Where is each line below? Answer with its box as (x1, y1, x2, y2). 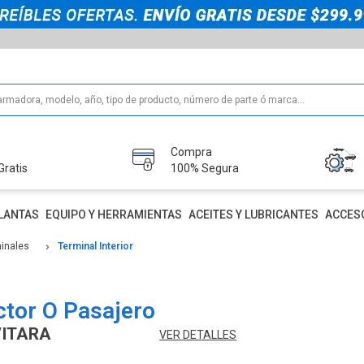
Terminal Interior (58, 240, 134, 252)
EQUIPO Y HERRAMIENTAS (45, 208, 182, 222)
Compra (171, 145, 213, 158)
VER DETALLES (159, 327, 237, 341)
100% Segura (171, 161, 240, 175)
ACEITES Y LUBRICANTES (188, 208, 318, 222)
